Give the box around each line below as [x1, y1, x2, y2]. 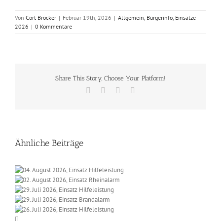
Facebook [90, 85, 121, 94]
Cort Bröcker [26, 14, 56, 22]
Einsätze [175, 14, 196, 22]
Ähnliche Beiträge [15, 137, 83, 148]
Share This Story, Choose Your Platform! [55, 74, 166, 82]
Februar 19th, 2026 [63, 14, 111, 22]
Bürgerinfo [147, 14, 173, 22]
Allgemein [118, 14, 144, 22]
